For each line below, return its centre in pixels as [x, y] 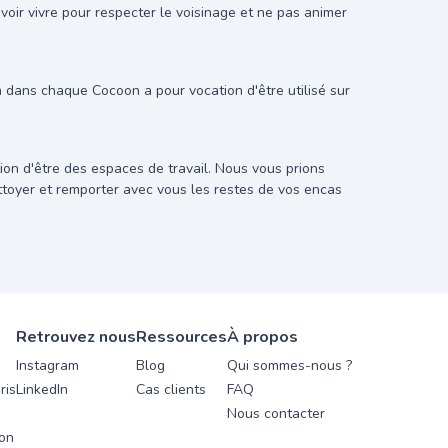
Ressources [181, 337]
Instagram [47, 365]
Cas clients [171, 389]
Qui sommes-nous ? [289, 365]
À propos [262, 337]
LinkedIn [42, 389]
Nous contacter [276, 413]
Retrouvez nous [76, 337]
